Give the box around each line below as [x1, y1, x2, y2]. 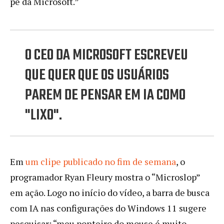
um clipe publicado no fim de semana [25, 155, 176, 167]
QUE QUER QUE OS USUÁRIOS [25, 63, 169, 87]
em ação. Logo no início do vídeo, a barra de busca [10, 186, 209, 198]
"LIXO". [25, 103, 62, 127]
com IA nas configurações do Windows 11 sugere [10, 201, 206, 214]
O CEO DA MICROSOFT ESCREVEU [25, 43, 188, 67]
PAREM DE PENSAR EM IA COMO [25, 83, 185, 107]
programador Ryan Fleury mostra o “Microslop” [10, 170, 200, 183]
